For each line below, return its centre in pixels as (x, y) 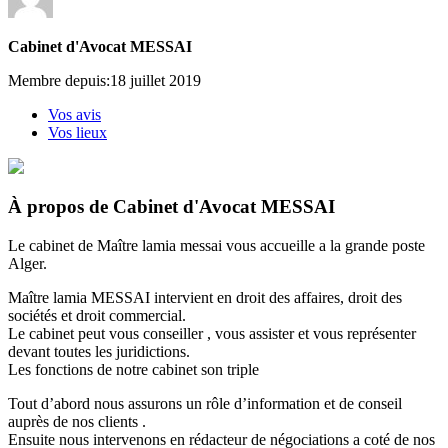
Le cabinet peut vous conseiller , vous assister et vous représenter (212, 334)
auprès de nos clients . (77, 422)
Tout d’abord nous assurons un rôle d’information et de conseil (205, 404)
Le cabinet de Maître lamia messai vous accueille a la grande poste (216, 246)
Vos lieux (77, 132)
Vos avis (74, 114)
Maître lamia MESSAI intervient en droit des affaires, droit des (205, 298)
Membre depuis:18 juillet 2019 (104, 80)
